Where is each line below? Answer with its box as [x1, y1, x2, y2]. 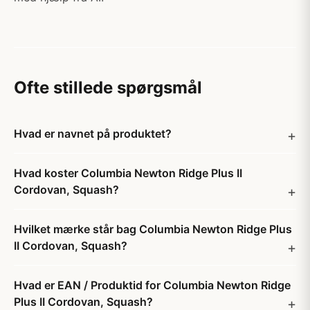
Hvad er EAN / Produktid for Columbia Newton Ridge [14, 278, 291, 292]
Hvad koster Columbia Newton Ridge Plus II [14, 166, 242, 180]
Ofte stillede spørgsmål [14, 77, 202, 98]
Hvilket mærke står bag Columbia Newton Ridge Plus [14, 222, 292, 236]
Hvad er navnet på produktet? [14, 127, 172, 140]
